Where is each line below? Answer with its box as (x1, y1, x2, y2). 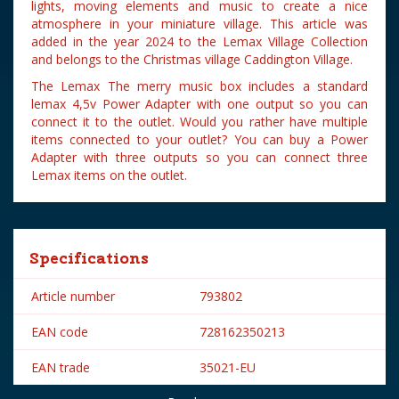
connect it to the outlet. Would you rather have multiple (31, 113, 368, 130)
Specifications (31, 248, 149, 268)
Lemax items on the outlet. (31, 167, 187, 183)
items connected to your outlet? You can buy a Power (31, 131, 368, 148)
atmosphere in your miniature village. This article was (31, 15, 368, 32)
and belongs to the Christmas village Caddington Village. (31, 51, 353, 68)
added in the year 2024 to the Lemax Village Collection (31, 33, 368, 50)
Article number (31, 288, 115, 305)
